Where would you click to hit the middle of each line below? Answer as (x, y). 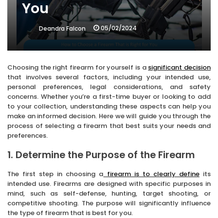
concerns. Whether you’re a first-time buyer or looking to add (109, 96)
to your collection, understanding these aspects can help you (109, 106)
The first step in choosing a (55, 174)
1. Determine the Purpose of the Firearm (101, 155)
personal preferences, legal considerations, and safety (109, 87)
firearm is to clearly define (151, 174)
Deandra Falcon (62, 29)
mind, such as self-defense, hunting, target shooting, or (109, 193)
